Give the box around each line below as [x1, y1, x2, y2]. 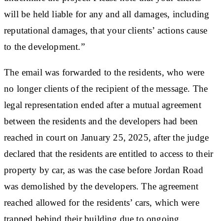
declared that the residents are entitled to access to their [4, 148, 214, 159]
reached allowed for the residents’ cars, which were [4, 197, 199, 208]
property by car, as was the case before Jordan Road [4, 164, 203, 175]
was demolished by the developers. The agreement [4, 181, 198, 191]
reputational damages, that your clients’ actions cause [4, 25, 208, 36]
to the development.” [4, 41, 85, 52]
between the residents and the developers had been [4, 115, 198, 126]
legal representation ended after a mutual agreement [4, 99, 201, 110]
